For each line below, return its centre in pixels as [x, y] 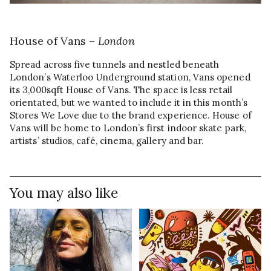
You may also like [64, 192]
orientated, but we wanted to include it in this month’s [129, 102]
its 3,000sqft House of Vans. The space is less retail [121, 90]
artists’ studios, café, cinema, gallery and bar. [107, 140]
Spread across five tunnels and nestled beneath [115, 64]
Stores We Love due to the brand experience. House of [131, 115]
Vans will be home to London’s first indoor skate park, [128, 128]
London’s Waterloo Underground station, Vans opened [130, 77]
